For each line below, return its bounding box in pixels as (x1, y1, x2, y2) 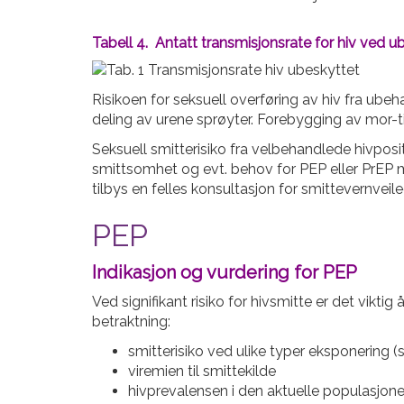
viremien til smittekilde (128, 363, 276, 380)
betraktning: (92, 313, 170, 330)
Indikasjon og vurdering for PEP (92, 262, 357, 283)
